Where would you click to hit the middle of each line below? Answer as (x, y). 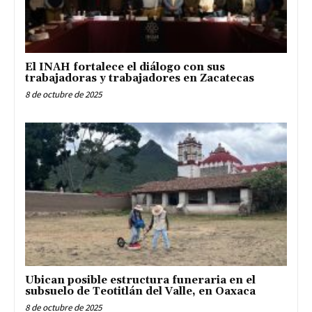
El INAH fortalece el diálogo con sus (125, 67)
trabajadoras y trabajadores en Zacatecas (140, 78)
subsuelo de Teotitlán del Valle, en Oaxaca (140, 292)
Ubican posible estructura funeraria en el (140, 281)
